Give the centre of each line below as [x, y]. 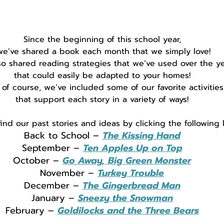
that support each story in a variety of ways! [102, 100]
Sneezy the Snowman [125, 198]
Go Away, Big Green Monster [127, 161]
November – [69, 173]
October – [38, 161]
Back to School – [63, 136]
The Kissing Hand [141, 136]
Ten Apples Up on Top [132, 148]
